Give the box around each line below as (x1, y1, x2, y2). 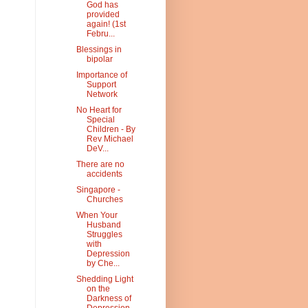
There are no (76, 159, 124, 170)
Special (86, 115, 115, 125)
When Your (76, 210, 118, 221)
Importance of (76, 70, 127, 80)
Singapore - (76, 185, 120, 195)
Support (86, 80, 116, 90)
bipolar (86, 54, 113, 65)
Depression (86, 249, 130, 259)
